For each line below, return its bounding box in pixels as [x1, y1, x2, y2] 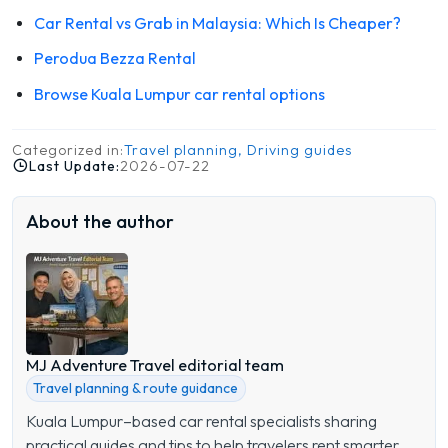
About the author [25, 209, 174, 233]
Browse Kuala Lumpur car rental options [34, 83, 325, 104]
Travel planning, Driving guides [124, 140, 352, 159]
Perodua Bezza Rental [34, 48, 196, 69]
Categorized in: [12, 140, 124, 159]
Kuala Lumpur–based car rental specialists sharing [25, 411, 377, 432]
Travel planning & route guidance [33, 379, 239, 398]
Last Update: [29, 156, 120, 175]
